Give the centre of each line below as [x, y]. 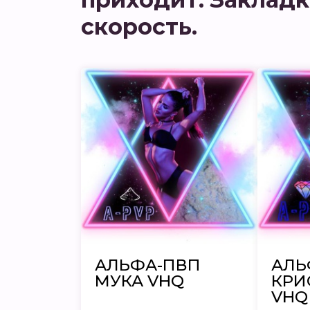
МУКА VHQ [139, 281]
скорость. [139, 27]
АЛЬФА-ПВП [148, 265]
